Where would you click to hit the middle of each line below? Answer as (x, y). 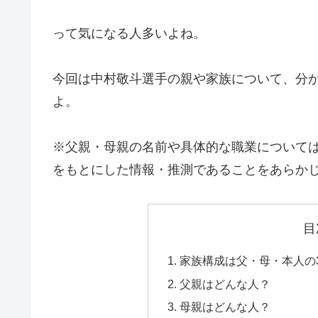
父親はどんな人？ (225, 284)
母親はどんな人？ (225, 306)
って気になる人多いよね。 (129, 33)
